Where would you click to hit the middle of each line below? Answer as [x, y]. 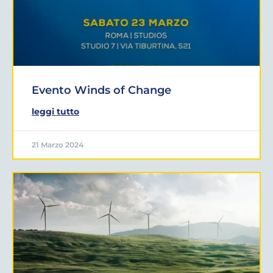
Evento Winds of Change [101, 90]
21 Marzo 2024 [58, 144]
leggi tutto [55, 111]
